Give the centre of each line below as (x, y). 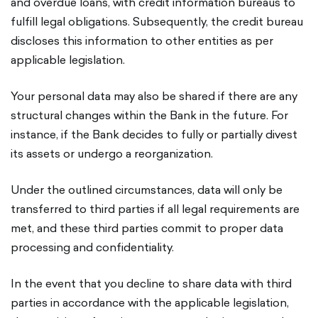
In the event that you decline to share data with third (151, 283)
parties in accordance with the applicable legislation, (150, 302)
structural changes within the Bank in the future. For (149, 115)
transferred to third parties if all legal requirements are (155, 209)
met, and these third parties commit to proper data (147, 228)
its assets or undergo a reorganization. (112, 153)
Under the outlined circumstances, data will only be (147, 190)
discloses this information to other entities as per (142, 40)
